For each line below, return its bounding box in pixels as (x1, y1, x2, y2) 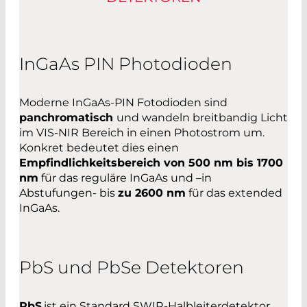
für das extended (186, 186, 282, 199)
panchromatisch (19, 110, 116, 124)
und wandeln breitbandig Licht (116, 110, 288, 124)
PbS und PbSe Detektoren (19, 257, 244, 278)
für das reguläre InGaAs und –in (38, 171, 212, 184)
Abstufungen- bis (19, 186, 118, 199)
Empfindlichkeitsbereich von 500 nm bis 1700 (19, 156, 283, 169)
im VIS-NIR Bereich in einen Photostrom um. (19, 125, 265, 139)
